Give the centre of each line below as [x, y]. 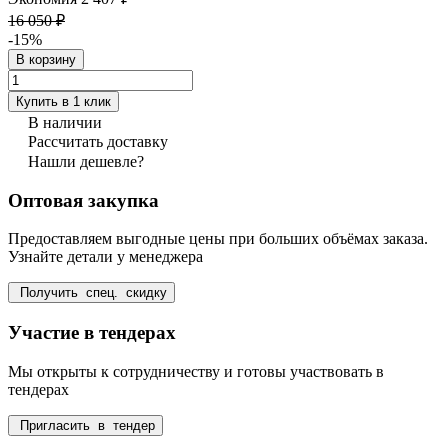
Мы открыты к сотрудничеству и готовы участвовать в [196, 371]
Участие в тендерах [92, 333]
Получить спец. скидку [91, 293]
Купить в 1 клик [63, 101]
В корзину [46, 59]
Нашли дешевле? [86, 161]
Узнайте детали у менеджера [105, 257]
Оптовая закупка [83, 200]
